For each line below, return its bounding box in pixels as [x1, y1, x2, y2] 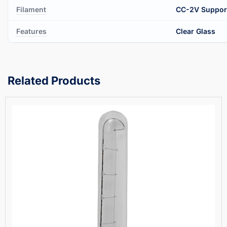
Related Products [8, 73, 100, 87]
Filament [16, 5, 46, 14]
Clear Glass [176, 26, 215, 35]
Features [16, 26, 47, 35]
